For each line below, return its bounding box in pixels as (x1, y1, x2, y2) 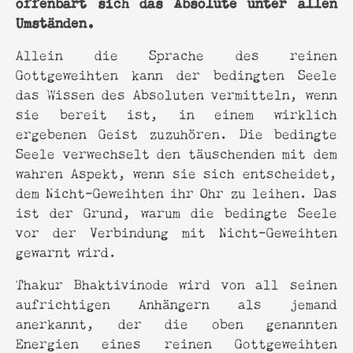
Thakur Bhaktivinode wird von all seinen (16, 272, 337, 294)
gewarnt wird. (16, 240, 117, 262)
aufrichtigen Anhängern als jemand (16, 292, 337, 314)
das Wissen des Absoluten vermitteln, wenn (16, 82, 337, 104)
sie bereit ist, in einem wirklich (16, 102, 337, 124)
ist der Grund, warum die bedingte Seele (16, 200, 337, 222)
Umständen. (16, 9, 95, 32)
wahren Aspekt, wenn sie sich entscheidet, (16, 161, 337, 183)
